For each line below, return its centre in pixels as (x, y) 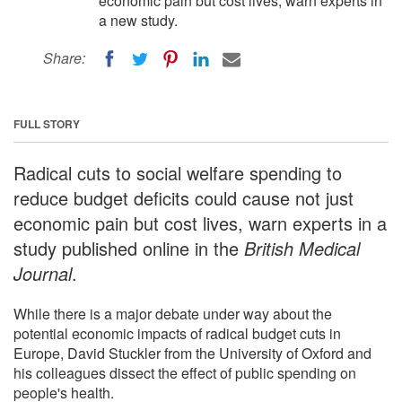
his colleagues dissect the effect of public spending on (185, 372)
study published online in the (129, 248)
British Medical (302, 248)
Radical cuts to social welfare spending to (178, 172)
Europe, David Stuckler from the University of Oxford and (192, 353)
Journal (43, 273)
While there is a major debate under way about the (173, 313)
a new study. (138, 20)
